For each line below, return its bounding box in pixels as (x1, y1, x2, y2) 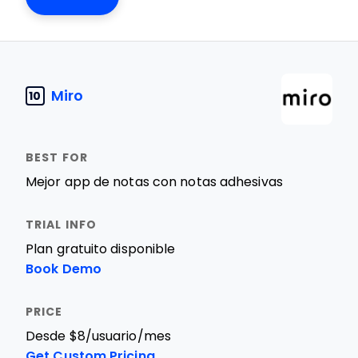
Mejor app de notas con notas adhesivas (26, 175, 283, 189)
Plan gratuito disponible (26, 242, 176, 256)
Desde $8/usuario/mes (26, 329, 171, 343)
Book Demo (26, 262, 101, 276)
